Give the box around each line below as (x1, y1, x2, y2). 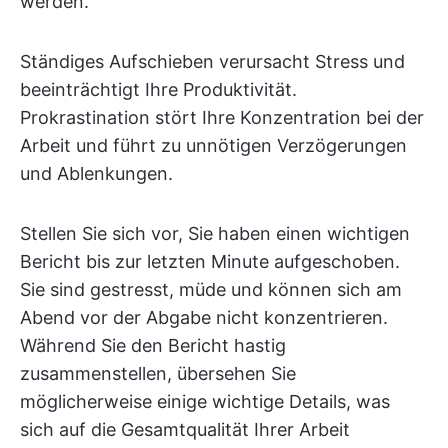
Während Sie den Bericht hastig (20, 335, 286, 356)
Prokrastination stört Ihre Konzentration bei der (20, 107, 424, 128)
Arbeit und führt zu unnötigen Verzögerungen (20, 135, 407, 156)
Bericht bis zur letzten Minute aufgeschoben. (20, 251, 400, 272)
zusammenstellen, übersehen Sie (20, 363, 296, 384)
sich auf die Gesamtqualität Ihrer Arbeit (20, 419, 350, 440)
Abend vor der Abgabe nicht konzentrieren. (20, 307, 388, 328)
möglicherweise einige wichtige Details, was (20, 391, 390, 412)
